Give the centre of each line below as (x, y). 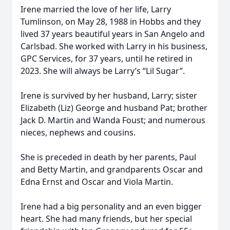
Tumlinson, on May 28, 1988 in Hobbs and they (111, 22)
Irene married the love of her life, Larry (96, 9)
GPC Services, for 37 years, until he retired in (107, 59)
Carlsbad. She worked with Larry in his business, (114, 46)
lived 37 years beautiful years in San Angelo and (113, 34)
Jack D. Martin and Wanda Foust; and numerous (113, 120)
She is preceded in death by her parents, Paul (108, 157)
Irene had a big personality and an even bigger (111, 206)
